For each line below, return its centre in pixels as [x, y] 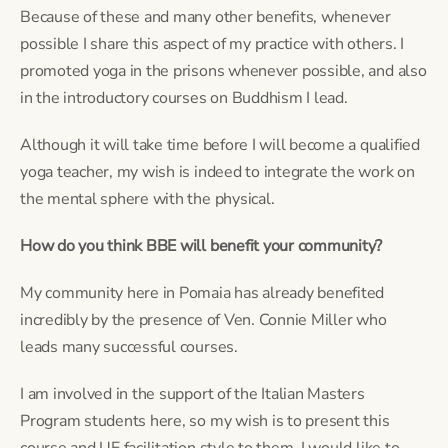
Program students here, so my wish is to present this [205, 420]
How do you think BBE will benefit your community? [201, 245]
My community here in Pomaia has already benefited [202, 292]
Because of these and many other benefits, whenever [206, 16]
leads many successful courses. [129, 346]
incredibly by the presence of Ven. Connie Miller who [203, 319]
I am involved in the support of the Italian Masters [192, 393]
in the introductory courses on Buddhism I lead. [184, 97]
